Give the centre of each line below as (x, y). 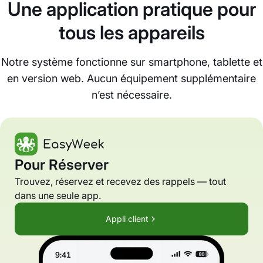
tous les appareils (131, 33)
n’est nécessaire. (131, 95)
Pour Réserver (62, 165)
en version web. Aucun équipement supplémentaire (131, 79)
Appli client (127, 219)
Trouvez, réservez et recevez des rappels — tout (120, 182)
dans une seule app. (58, 196)
